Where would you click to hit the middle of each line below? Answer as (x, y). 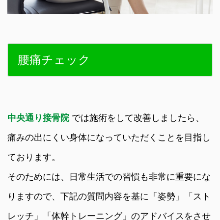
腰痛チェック (54, 59)
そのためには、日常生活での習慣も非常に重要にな (109, 177)
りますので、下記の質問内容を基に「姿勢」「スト (109, 196)
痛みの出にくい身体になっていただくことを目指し (109, 137)
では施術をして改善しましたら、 (138, 118)
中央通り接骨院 (40, 118)
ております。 (34, 157)
